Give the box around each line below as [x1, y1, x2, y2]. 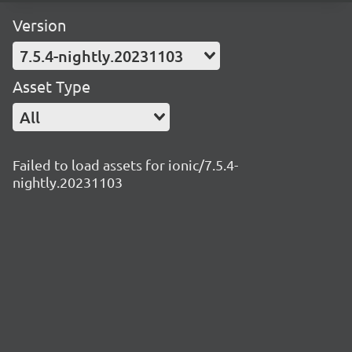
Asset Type [13, 76, 90, 96]
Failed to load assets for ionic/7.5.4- [13, 156, 238, 173]
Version [13, 15, 66, 35]
